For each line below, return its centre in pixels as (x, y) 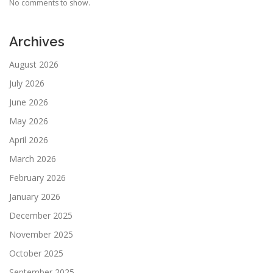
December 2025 (41, 215)
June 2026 (29, 102)
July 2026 (27, 83)
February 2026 (37, 177)
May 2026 (29, 121)
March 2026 (33, 158)
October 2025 (36, 253)
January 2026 (35, 196)
